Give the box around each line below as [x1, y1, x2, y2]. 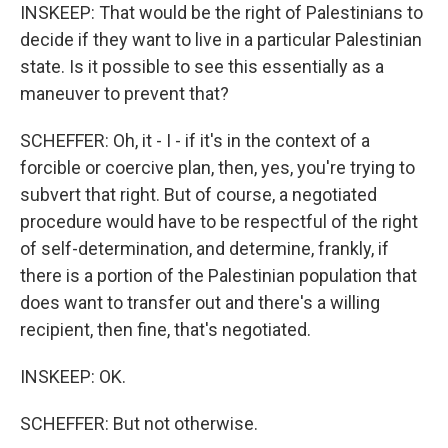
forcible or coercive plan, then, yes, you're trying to [20, 157, 415, 178]
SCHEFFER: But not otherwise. [20, 413, 258, 434]
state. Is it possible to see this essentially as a [20, 56, 384, 77]
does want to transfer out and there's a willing [20, 292, 380, 313]
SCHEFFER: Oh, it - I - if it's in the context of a [20, 130, 370, 151]
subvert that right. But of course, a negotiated [20, 184, 377, 205]
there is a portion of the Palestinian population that [20, 265, 417, 286]
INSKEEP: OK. [20, 366, 126, 387]
